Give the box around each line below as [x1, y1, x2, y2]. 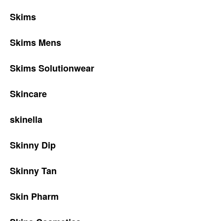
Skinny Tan [10, 164, 57, 177]
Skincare [10, 87, 47, 100]
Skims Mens [10, 36, 61, 49]
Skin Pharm [10, 190, 59, 203]
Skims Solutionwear [10, 62, 94, 74]
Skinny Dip [10, 139, 56, 151]
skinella [10, 113, 42, 126]
